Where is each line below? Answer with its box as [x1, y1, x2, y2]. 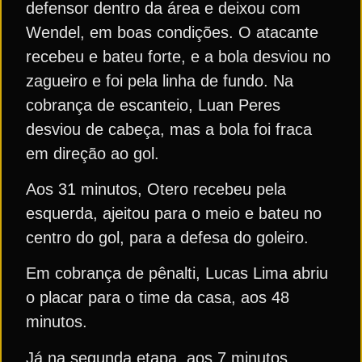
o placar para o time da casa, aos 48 [26, 288, 289, 307]
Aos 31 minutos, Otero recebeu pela [26, 179, 286, 198]
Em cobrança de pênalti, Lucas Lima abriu [26, 264, 328, 283]
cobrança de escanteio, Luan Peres [26, 95, 280, 114]
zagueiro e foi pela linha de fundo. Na [26, 71, 293, 90]
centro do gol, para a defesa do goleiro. [26, 228, 309, 246]
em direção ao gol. [26, 144, 159, 162]
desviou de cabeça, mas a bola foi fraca [26, 120, 312, 138]
